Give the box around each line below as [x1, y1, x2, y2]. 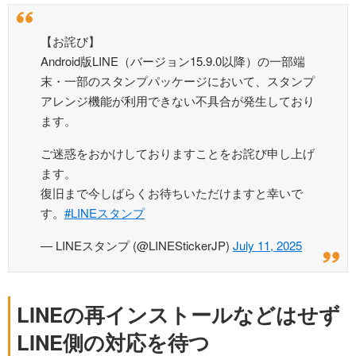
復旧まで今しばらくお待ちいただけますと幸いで [41, 184, 303, 202]
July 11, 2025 [233, 237, 302, 254]
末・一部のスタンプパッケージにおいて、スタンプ [41, 72, 315, 90]
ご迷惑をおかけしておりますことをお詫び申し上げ [41, 145, 315, 162]
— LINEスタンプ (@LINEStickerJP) [41, 237, 233, 254]
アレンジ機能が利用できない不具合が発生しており [41, 92, 315, 110]
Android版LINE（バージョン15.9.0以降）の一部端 [41, 52, 305, 70]
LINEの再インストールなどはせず [17, 300, 340, 330]
